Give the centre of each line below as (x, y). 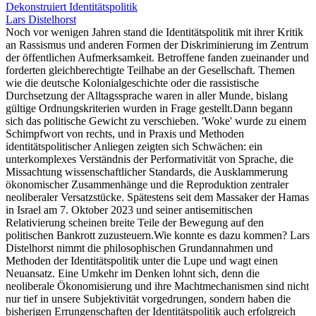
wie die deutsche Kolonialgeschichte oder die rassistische (132, 83)
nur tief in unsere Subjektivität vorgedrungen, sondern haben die (148, 298)
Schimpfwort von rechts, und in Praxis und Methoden (125, 133)
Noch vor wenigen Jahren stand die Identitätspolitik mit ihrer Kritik (154, 32)
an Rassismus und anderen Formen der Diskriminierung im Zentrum (157, 44)
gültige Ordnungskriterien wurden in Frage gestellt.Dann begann (149, 108)
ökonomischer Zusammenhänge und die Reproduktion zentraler (147, 184)
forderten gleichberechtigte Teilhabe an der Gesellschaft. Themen (150, 70)
